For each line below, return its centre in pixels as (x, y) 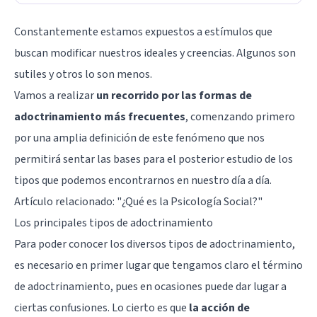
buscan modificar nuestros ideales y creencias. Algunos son (155, 53)
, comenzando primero (240, 116)
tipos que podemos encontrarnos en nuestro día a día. (143, 180)
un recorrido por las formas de (174, 95)
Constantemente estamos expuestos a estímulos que (143, 31)
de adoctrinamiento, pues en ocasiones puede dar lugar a (150, 286)
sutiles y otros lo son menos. (83, 74)
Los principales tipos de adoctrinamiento (114, 223)
